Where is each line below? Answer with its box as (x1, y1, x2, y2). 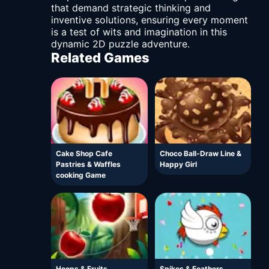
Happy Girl (159, 160, 197, 169)
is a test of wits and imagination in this (51, 26, 227, 38)
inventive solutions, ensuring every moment (51, 14, 248, 26)
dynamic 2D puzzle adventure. (51, 38, 190, 50)
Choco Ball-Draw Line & (159, 149, 241, 159)
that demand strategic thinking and (51, 2, 211, 14)
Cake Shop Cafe (56, 149, 112, 159)
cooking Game (56, 171, 106, 180)
